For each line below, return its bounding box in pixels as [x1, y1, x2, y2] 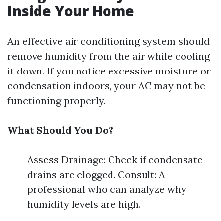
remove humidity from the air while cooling [7, 50, 210, 62]
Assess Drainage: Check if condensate [27, 153, 203, 166]
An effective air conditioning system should [7, 35, 210, 47]
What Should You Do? [7, 124, 113, 136]
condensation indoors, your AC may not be [7, 79, 205, 92]
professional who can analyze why [27, 183, 186, 195]
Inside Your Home [7, 1, 134, 20]
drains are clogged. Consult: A [27, 168, 165, 181]
